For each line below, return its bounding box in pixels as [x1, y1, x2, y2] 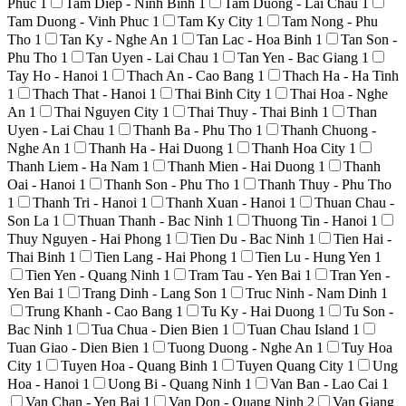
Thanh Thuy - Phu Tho [258, 176, 391, 192]
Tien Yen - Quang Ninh [25, 266, 163, 283]
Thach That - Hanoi [33, 85, 150, 101]
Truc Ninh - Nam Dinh [246, 285, 381, 301]
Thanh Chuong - [281, 121, 376, 138]
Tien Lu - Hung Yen [256, 248, 374, 265]
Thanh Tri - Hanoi [33, 194, 140, 210]
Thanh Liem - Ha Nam [7, 158, 142, 174]
